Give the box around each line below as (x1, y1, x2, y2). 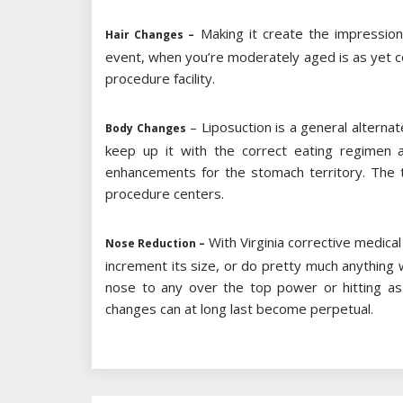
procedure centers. (105, 184, 224, 203)
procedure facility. (105, 69, 215, 88)
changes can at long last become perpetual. (105, 300, 373, 318)
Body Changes (105, 121, 186, 137)
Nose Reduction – (105, 236, 205, 252)
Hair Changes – (105, 27, 195, 43)
